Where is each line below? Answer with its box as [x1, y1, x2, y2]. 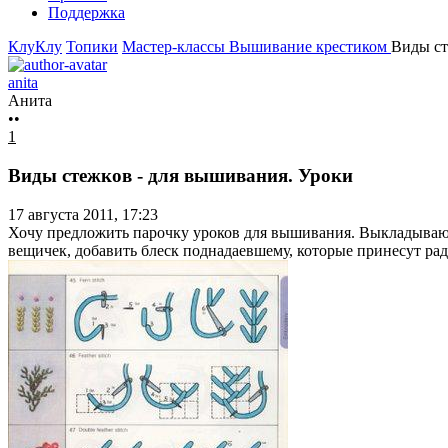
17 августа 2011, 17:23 [8, 205, 158, 223]
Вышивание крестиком [229, 38, 391, 56]
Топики [66, 38, 118, 56]
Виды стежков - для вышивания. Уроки [8, 165, 353, 187]
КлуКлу [8, 38, 62, 56]
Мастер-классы [122, 38, 229, 56]
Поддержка [48, 4, 125, 22]
